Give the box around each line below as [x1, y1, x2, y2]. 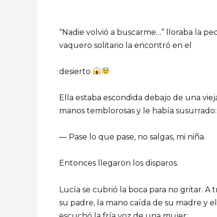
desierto [59, 66, 93, 76]
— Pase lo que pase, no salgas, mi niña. [59, 132, 205, 142]
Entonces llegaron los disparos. [59, 158, 178, 168]
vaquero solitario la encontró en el [59, 40, 192, 50]
